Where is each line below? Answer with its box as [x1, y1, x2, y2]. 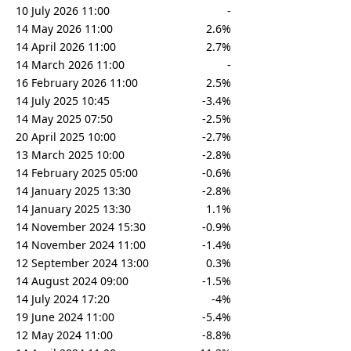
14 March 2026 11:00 [16, 57, 125, 73]
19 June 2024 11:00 [16, 309, 114, 325]
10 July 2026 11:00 [16, 3, 110, 19]
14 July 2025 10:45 [16, 93, 110, 109]
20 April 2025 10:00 [16, 129, 116, 145]
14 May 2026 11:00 [16, 21, 113, 37]
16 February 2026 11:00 [16, 75, 138, 91]
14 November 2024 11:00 [16, 237, 146, 253]
